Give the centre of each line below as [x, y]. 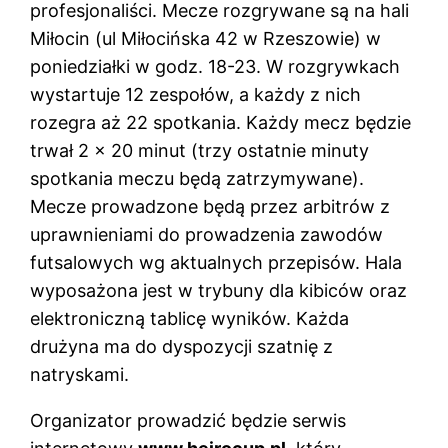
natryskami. [80, 374]
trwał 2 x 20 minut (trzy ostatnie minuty [200, 150]
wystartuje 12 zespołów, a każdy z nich [196, 94]
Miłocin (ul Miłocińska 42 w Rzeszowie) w [206, 38]
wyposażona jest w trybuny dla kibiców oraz [219, 290]
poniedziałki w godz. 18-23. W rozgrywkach [215, 66]
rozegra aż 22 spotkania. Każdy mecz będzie [221, 122]
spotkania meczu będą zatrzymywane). [197, 178]
